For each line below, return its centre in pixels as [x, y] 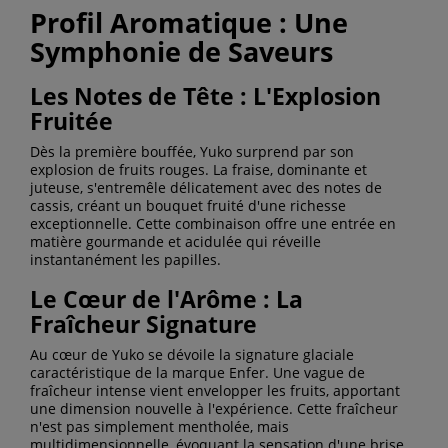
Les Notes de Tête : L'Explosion [205, 95]
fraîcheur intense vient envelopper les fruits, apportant [215, 390]
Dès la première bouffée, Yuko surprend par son [192, 151]
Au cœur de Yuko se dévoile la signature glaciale [192, 354]
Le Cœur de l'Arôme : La [166, 298]
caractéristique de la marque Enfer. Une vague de [197, 372]
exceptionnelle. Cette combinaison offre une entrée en [213, 223]
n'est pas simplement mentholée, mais [159, 426]
